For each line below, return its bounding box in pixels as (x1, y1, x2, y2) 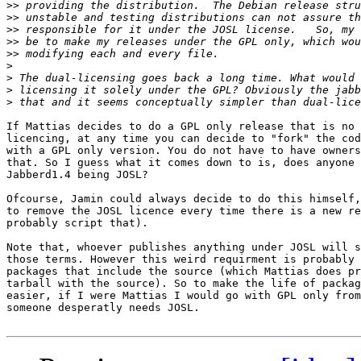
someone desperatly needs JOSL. (6, 301, 200, 314)
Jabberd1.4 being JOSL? (6, 168, 148, 181)
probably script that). (6, 217, 148, 230)
